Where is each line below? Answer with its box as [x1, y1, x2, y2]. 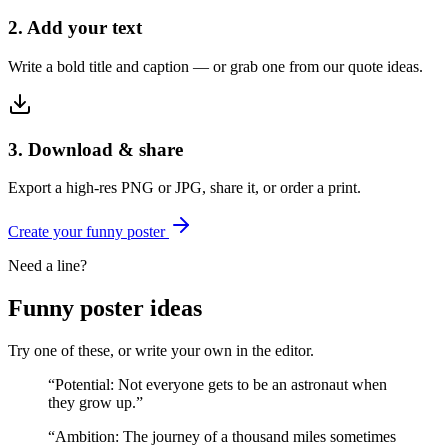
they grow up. [48, 394, 136, 412]
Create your [8, 223, 86, 241]
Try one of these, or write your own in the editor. [8, 342, 314, 360]
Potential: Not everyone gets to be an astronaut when [55, 376, 387, 394]
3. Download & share [8, 138, 183, 160]
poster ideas [74, 295, 202, 322]
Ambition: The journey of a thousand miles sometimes [55, 428, 396, 446]
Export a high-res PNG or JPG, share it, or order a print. [8, 179, 361, 197]
